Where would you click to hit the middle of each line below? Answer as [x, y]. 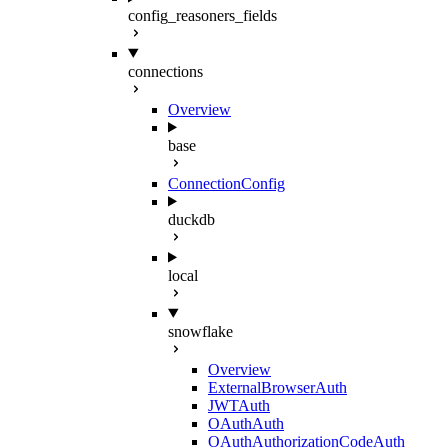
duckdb [191, 219]
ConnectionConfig [226, 183]
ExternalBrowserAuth [277, 387]
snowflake [200, 331]
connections [165, 71]
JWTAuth [239, 405]
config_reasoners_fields [202, 15]
